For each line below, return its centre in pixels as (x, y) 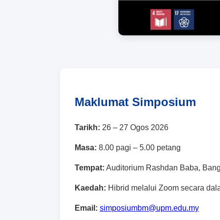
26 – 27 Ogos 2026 (134, 128)
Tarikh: (87, 128)
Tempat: (90, 168)
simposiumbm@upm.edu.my (149, 208)
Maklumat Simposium (135, 102)
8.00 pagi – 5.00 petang (139, 148)
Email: (86, 208)
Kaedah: (90, 188)
